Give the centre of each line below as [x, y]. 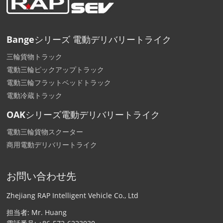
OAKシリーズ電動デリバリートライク [83, 114]
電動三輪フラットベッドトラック [59, 82]
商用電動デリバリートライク [52, 144]
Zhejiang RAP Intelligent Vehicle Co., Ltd [73, 195]
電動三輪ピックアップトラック [56, 69]
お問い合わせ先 [42, 176]
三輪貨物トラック [35, 56]
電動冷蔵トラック [35, 95]
